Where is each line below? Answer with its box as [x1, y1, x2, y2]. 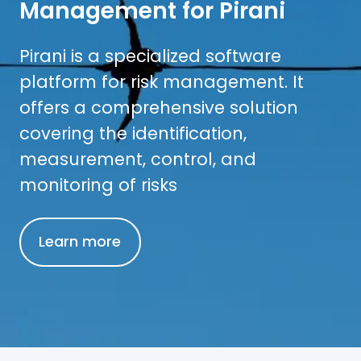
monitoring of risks [19, 172, 177, 197]
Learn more [39, 231, 122, 252]
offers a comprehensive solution [19, 95, 298, 119]
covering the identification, [19, 121, 247, 145]
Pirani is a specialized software [19, 44, 281, 68]
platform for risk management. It [19, 69, 304, 93]
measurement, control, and [19, 147, 256, 171]
